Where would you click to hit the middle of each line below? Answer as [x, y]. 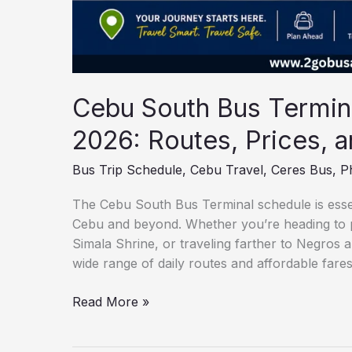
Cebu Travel [227, 170]
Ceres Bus [302, 170]
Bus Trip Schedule [127, 170]
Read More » [111, 301]
